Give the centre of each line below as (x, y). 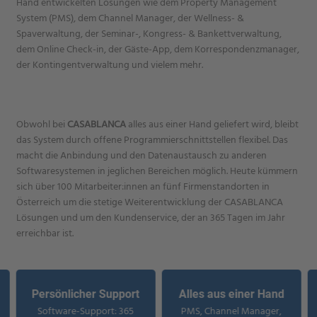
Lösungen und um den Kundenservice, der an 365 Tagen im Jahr (151, 217)
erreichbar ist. (45, 233)
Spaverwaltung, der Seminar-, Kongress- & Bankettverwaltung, (149, 33)
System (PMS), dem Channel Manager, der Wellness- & (131, 18)
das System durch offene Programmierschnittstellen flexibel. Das (152, 139)
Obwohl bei (42, 124)
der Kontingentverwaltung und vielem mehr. (110, 64)
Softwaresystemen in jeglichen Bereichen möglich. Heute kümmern (157, 171)
